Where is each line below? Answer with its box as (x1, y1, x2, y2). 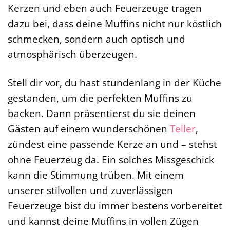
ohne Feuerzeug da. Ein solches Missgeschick (8, 152, 214, 166)
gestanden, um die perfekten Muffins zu (8, 90, 193, 105)
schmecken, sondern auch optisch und (8, 31, 185, 46)
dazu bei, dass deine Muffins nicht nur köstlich (8, 16, 222, 30)
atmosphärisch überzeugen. (8, 47, 137, 61)
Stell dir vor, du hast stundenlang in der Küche (8, 75, 221, 89)
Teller (170, 121, 196, 136)
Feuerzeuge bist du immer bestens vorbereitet (8, 198, 222, 213)
